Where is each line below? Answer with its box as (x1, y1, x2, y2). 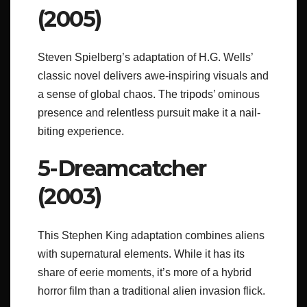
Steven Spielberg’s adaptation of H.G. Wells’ (38, 51, 253, 64)
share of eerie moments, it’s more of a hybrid (38, 266, 251, 278)
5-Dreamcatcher (38, 155, 206, 182)
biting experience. (38, 125, 124, 138)
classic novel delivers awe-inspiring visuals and (38, 70, 269, 82)
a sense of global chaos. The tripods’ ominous (38, 88, 260, 101)
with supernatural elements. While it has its (38, 247, 245, 260)
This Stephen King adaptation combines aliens (38, 229, 265, 241)
